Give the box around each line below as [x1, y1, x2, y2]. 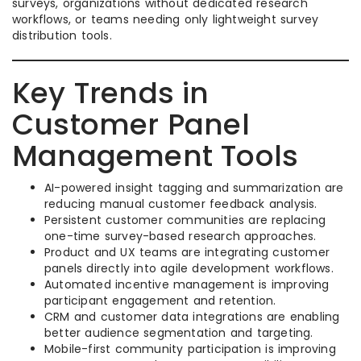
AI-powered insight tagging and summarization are [44, 180, 344, 197]
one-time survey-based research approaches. [44, 228, 317, 245]
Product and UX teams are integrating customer [44, 244, 330, 261]
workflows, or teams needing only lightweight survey [12, 11, 319, 28]
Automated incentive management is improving [44, 276, 330, 293]
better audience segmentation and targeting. [44, 325, 313, 342]
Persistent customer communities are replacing [44, 212, 326, 229]
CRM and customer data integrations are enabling [44, 309, 340, 326]
